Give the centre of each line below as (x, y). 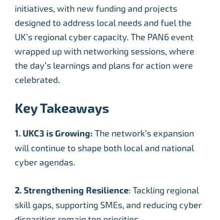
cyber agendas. (45, 162)
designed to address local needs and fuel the (103, 23)
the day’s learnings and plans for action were (104, 65)
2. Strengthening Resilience (72, 190)
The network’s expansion (143, 133)
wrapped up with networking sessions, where (105, 51)
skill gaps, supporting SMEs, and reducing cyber (108, 205)
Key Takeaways (62, 108)
